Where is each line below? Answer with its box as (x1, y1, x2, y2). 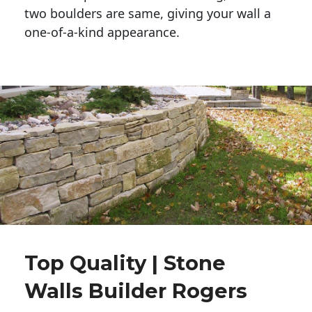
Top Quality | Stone (24, 251, 226, 276)
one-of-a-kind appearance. (24, 23, 183, 40)
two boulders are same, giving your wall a (24, 4, 271, 22)
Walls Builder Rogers (24, 279, 247, 304)
